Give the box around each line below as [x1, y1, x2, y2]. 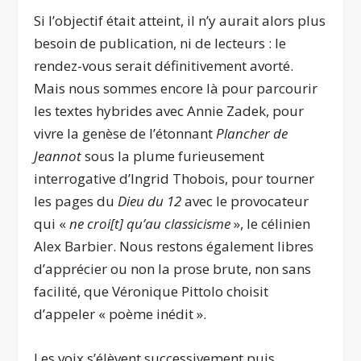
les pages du [34, 192, 118, 211]
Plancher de [216, 124, 288, 143]
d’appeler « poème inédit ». [34, 305, 207, 324]
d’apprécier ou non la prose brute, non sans [34, 259, 312, 279]
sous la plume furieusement [85, 147, 265, 166]
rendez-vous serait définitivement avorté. [34, 56, 294, 76]
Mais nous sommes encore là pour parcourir [34, 79, 318, 98]
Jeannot [34, 147, 85, 166]
